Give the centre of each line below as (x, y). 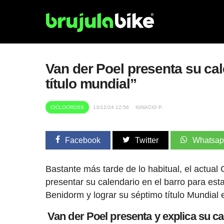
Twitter (147, 140)
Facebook (83, 140)
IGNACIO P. (149, 107)
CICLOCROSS (67, 107)
